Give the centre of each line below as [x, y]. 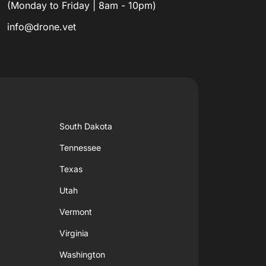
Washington [83, 255]
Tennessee [80, 148]
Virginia [74, 233]
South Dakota [86, 126]
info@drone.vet [42, 27]
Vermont [76, 212]
